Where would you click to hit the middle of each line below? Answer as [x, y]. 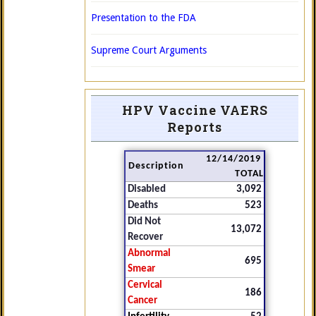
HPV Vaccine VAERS [195, 110]
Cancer [142, 301]
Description [156, 166]
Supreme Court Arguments [149, 50]
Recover [145, 237]
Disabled [147, 189]
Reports [195, 127]
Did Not [144, 222]
